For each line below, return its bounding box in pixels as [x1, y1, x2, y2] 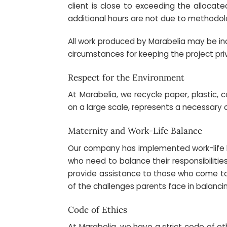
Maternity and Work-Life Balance [68, 125, 203, 137]
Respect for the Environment [68, 71, 185, 83]
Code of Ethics [68, 204, 128, 215]
